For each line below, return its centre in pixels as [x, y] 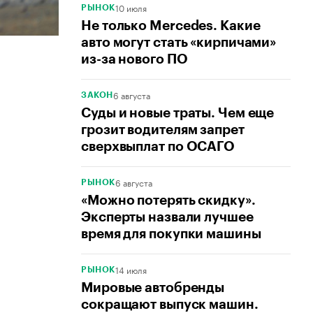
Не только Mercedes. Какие [171, 26]
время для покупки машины [171, 234]
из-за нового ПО [134, 59]
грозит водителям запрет [163, 130]
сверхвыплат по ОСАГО [158, 147]
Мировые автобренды [153, 288]
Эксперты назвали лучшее [167, 217]
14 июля [131, 270]
